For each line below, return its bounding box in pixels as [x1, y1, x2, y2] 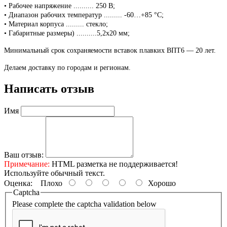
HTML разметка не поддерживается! [50, 159, 178, 168]
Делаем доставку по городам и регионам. [4, 63, 131, 71]
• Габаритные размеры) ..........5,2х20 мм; [4, 29, 130, 37]
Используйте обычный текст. [4, 168, 105, 177]
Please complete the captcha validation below [12, 200, 157, 209]
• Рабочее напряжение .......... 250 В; [4, 2, 115, 10]
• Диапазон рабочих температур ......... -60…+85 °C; [4, 11, 164, 19]
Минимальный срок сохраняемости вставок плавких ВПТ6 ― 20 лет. [4, 46, 216, 54]
